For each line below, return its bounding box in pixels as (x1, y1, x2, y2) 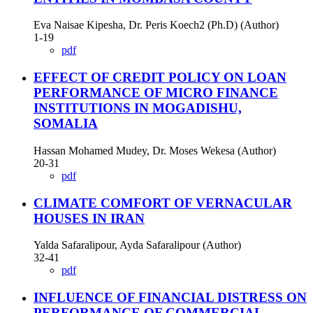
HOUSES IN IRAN (34, 210, 145, 226)
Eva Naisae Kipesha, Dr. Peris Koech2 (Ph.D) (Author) (34, 19, 279, 31)
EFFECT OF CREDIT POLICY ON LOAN (34, 70, 286, 85)
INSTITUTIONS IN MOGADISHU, (34, 101, 242, 116)
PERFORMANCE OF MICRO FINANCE (34, 85, 278, 101)
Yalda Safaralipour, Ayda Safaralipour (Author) (34, 239, 241, 252)
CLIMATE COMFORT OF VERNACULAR (34, 195, 292, 210)
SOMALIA (34, 116, 98, 131)
